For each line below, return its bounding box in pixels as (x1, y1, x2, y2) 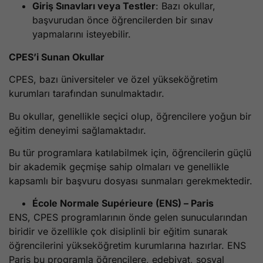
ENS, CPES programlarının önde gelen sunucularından (9, 211, 247, 224)
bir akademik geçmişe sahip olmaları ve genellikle (9, 161, 229, 173)
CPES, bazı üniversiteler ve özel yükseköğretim (9, 73, 218, 86)
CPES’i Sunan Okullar (9, 50, 104, 63)
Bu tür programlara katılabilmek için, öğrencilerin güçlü (9, 147, 251, 159)
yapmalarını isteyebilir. (32, 28, 131, 41)
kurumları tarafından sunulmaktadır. (9, 87, 164, 100)
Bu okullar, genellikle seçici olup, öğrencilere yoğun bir (9, 110, 251, 122)
